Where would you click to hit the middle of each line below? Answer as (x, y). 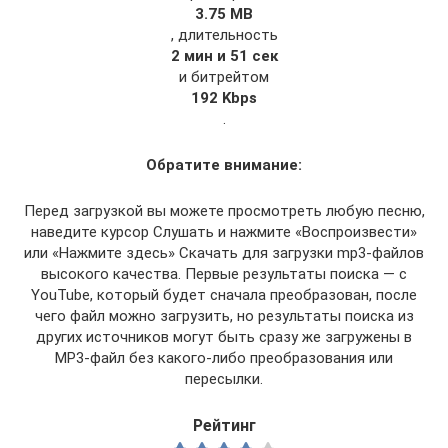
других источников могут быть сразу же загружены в (224, 336)
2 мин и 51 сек (224, 55)
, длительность (224, 34)
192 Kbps (224, 97)
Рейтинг (224, 425)
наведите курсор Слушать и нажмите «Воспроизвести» (224, 231)
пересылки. (224, 378)
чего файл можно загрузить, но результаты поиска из (224, 315)
